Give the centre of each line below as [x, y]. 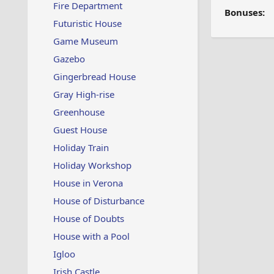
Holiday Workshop [92, 165]
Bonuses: [244, 12]
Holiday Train [81, 147]
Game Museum [85, 41]
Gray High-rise [83, 94]
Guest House [80, 130]
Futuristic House [87, 23]
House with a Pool [91, 236]
